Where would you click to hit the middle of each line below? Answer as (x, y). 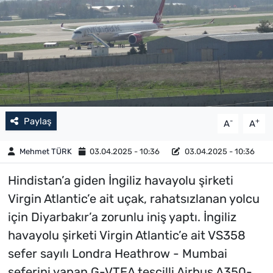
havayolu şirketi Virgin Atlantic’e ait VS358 (126, 235)
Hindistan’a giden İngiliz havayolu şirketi (120, 180)
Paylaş (37, 121)
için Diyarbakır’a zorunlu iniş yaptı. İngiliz (122, 217)
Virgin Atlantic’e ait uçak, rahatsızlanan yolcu (133, 198)
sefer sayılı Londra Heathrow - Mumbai (117, 253)
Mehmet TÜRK (45, 152)
